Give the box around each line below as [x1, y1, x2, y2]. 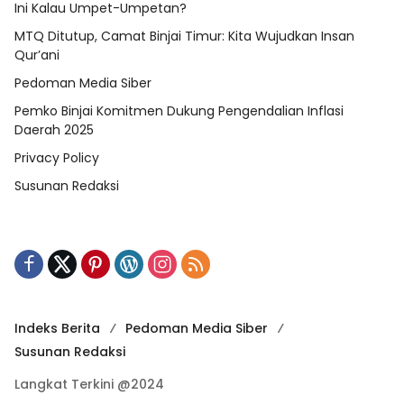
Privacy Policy [14, 149, 99, 168]
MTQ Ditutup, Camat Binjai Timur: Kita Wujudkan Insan [14, 27, 354, 46]
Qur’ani [14, 46, 63, 65]
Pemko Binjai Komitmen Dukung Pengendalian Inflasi [14, 102, 344, 121]
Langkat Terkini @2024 [14, 375, 164, 394]
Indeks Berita [14, 319, 100, 338]
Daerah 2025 [14, 121, 94, 140]
